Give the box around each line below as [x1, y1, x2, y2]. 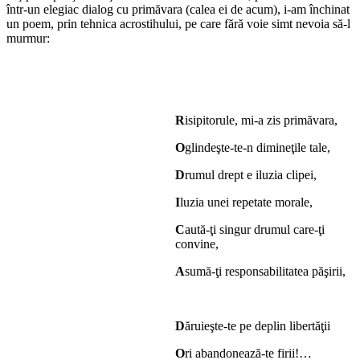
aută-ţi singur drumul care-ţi [185, 223, 325, 237]
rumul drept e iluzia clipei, [185, 168, 317, 182]
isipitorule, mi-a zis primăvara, [185, 113, 337, 128]
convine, [175, 237, 219, 252]
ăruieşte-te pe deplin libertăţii [185, 319, 330, 333]
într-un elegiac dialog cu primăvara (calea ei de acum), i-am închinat [6, 2, 350, 17]
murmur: [6, 31, 50, 46]
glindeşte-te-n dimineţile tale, [185, 141, 330, 155]
